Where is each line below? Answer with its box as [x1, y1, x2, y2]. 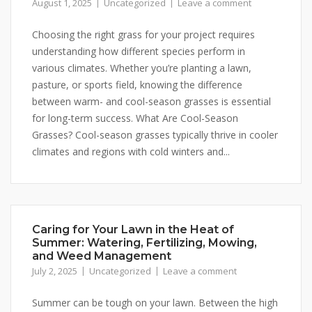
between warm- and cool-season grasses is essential [32, 95, 271, 109]
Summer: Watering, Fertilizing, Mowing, [32, 236, 257, 250]
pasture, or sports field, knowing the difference [32, 78, 242, 92]
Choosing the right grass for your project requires [32, 28, 255, 42]
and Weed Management [32, 249, 171, 263]
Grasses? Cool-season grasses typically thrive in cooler [32, 128, 278, 142]
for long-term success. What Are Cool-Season [32, 111, 238, 125]
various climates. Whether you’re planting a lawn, [32, 61, 251, 75]
